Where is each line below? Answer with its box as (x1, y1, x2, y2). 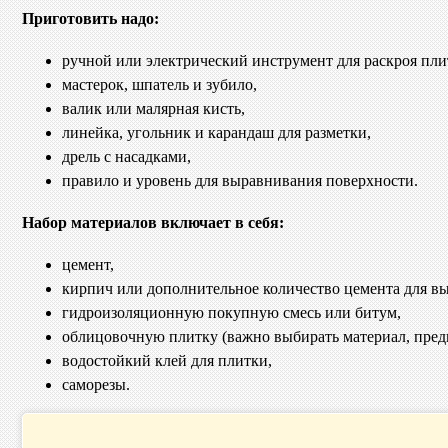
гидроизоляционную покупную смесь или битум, (62, 304, 401, 322)
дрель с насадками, (62, 148, 191, 166)
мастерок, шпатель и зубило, (62, 76, 257, 94)
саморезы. (62, 376, 130, 394)
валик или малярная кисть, (62, 100, 245, 118)
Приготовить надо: (22, 10, 159, 28)
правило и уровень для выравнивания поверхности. (62, 172, 418, 190)
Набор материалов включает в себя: (22, 214, 284, 232)
